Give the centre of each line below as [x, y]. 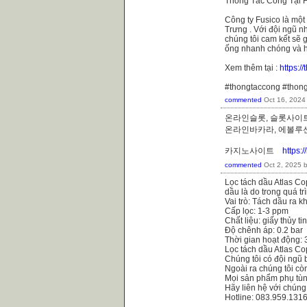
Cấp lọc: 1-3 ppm [257, 211]
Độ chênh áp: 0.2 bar [264, 230]
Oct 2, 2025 [283, 164]
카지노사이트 [254, 150]
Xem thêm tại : [252, 67]
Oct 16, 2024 [285, 99]
